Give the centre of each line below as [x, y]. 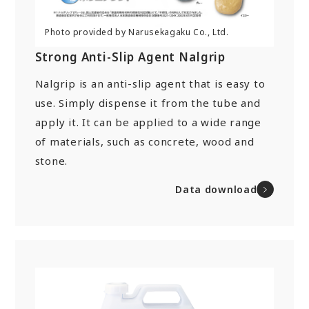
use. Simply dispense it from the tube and [148, 102]
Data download [216, 189]
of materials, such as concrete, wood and [144, 141]
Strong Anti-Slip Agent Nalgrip [130, 57]
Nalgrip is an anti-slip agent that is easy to [150, 83]
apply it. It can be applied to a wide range [148, 122]
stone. [51, 160]
